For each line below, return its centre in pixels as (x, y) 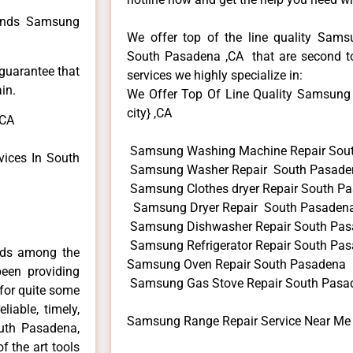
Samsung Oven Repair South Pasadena (236, 264)
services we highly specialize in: (215, 75)
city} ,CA (149, 113)
